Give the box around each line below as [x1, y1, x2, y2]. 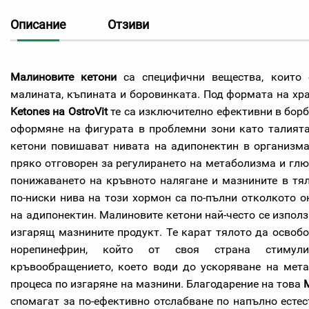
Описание [10, 17, 66, 32]
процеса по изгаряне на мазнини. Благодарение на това [10, 277, 304, 290]
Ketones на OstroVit [10, 105, 108, 118]
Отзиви [108, 17, 149, 32]
